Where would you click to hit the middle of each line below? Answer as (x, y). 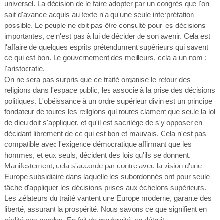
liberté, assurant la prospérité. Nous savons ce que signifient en (105, 209)
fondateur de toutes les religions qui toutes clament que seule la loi (110, 112)
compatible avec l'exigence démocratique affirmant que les (98, 144)
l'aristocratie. (24, 69)
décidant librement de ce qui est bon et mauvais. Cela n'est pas (105, 133)
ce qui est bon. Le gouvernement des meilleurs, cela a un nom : (105, 58)
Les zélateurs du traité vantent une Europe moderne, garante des (108, 198)
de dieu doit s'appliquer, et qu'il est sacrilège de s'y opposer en (103, 123)
